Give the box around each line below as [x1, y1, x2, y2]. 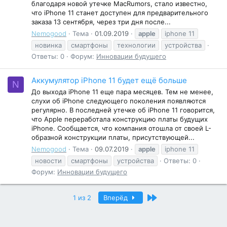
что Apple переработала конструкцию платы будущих [31, 115, 208, 124]
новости [35, 156, 62, 165]
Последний [156, 193, 193, 201]
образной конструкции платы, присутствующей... [31, 133, 195, 142]
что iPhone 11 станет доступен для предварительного [31, 9, 208, 17]
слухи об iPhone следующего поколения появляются [31, 97, 206, 105]
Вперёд [103, 193, 130, 202]
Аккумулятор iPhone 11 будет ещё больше [31, 75, 187, 86]
